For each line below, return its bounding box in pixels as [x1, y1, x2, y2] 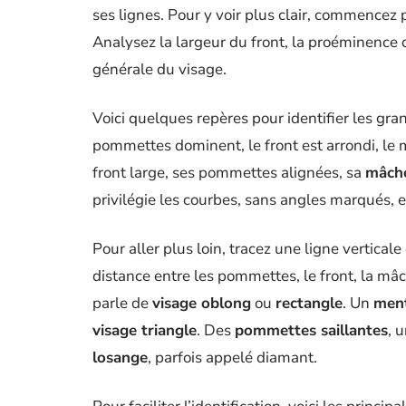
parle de [92, 293, 152, 314]
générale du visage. [92, 59, 227, 80]
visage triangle [92, 320, 197, 341]
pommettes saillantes [235, 320, 388, 341]
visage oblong [152, 293, 251, 314]
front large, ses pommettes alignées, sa [92, 162, 365, 183]
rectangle [275, 293, 343, 314]
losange [92, 347, 148, 368]
